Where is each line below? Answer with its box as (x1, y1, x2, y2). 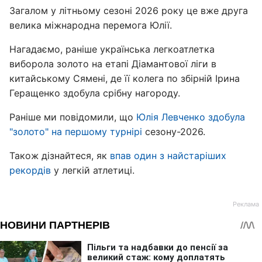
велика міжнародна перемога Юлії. (9, 19, 172, 31)
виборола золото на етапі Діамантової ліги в (9, 58, 216, 70)
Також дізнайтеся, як (9, 150, 110, 161)
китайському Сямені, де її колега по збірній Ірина (9, 73, 240, 84)
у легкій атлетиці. (51, 164, 135, 176)
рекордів (9, 164, 51, 176)
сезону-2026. (142, 126, 205, 137)
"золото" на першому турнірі (9, 126, 142, 137)
